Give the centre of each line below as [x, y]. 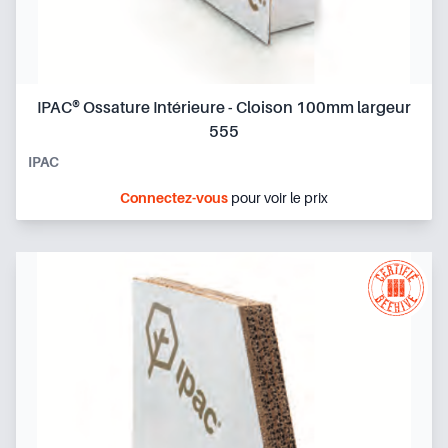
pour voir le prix [278, 197]
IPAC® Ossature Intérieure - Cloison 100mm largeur [224, 107]
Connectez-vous [174, 197]
